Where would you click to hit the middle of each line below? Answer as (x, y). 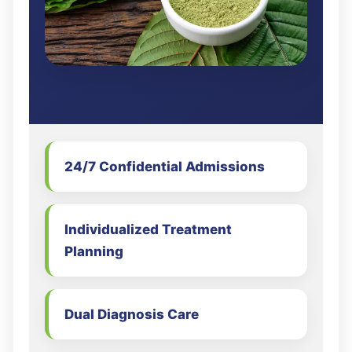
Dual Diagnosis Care (132, 314)
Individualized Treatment (148, 229)
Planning (94, 251)
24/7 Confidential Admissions (165, 166)
